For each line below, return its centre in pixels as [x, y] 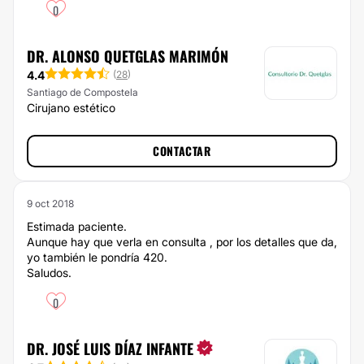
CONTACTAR [182, 151]
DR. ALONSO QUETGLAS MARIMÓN [128, 56]
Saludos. [49, 273]
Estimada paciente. [77, 226]
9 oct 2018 [50, 204]
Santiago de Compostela [82, 93]
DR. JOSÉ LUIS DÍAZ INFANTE [110, 349]
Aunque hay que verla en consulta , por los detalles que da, [182, 242]
